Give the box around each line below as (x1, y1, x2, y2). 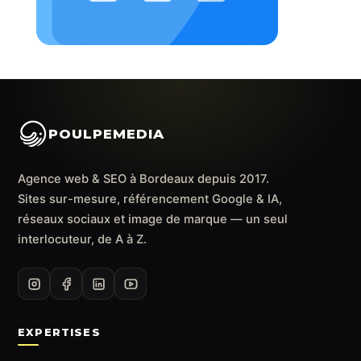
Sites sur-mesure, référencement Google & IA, (18, 192, 282, 207)
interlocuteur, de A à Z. (18, 232, 147, 247)
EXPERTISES (18, 326, 101, 339)
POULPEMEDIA (48, 125, 165, 142)
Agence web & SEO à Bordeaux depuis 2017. (18, 172, 269, 187)
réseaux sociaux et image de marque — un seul (18, 212, 288, 227)
